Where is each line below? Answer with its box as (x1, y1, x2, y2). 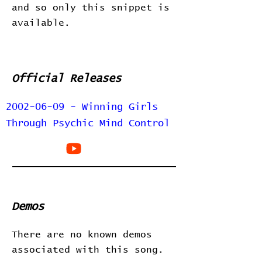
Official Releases (12, 73, 121, 84)
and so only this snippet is (12, 3, 170, 12)
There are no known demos (12, 230, 152, 239)
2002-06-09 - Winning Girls (6, 102, 158, 112)
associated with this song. (12, 245, 164, 254)
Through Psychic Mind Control (6, 119, 170, 129)
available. (12, 18, 70, 27)
